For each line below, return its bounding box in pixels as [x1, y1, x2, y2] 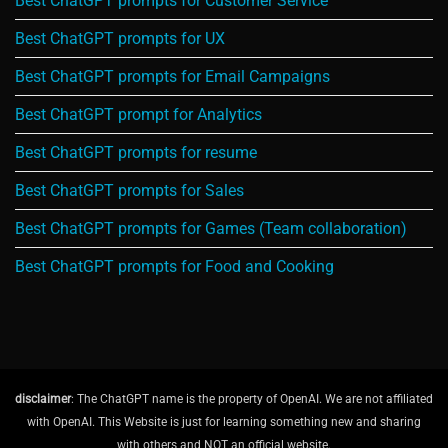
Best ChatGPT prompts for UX [15, 29, 225, 49]
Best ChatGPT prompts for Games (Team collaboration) [15, 219, 407, 239]
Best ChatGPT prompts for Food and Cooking [15, 257, 334, 277]
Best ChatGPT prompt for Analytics [15, 105, 262, 125]
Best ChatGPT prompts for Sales [15, 181, 244, 201]
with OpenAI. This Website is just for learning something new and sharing [27, 414, 421, 429]
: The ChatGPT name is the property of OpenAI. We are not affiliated [71, 391, 433, 406]
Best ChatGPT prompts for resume [15, 143, 257, 163]
